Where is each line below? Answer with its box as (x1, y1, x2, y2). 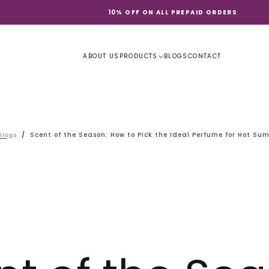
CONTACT (187, 52, 222, 61)
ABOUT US (83, 52, 119, 61)
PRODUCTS (119, 52, 158, 61)
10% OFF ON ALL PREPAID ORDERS (107, 8, 238, 17)
